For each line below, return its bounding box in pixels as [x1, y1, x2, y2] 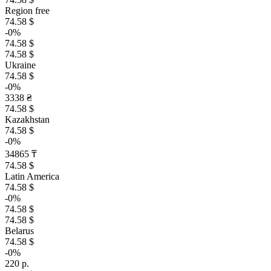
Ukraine [5, 60, 36, 70]
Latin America [5, 171, 59, 181]
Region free [5, 5, 50, 16]
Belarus [5, 226, 34, 236]
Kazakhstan [5, 114, 50, 125]
